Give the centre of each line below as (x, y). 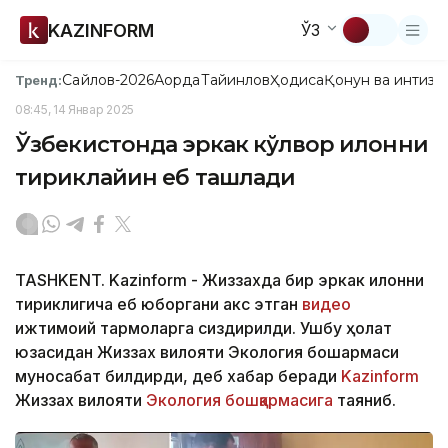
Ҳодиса (297, 80)
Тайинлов (235, 80)
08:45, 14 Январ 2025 (74, 109)
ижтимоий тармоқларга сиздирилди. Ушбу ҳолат (203, 328)
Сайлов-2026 (108, 80)
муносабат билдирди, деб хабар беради (178, 376)
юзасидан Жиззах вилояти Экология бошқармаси (207, 352)
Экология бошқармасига (239, 400)
